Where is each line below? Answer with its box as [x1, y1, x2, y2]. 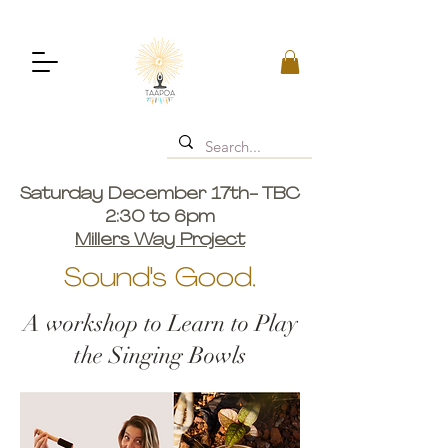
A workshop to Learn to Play [22, 308, 298, 338]
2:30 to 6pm [105, 208, 215, 226]
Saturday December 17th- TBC [20, 185, 300, 203]
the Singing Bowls [74, 340, 246, 370]
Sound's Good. [64, 265, 256, 293]
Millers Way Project [75, 231, 245, 249]
